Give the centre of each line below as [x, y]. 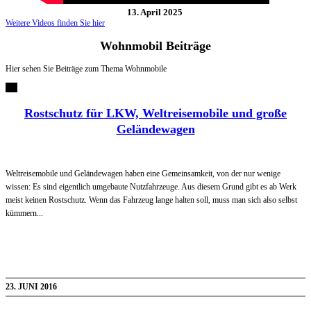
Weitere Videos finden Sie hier [55, 23]
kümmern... [24, 213]
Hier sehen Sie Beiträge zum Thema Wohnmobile [86, 69]
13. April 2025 [155, 12]
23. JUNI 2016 [31, 286]
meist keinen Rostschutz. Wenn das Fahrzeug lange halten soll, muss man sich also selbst [151, 200]
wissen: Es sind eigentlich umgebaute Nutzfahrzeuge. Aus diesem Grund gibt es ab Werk [151, 186]
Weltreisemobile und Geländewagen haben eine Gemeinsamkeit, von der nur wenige [143, 173]
